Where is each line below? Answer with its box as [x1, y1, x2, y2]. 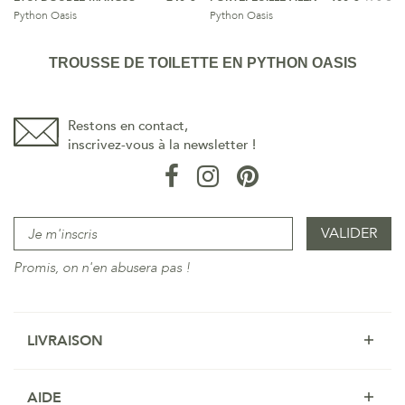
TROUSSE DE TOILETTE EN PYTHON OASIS [48, 55, 357, 71]
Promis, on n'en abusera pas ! [14, 259, 191, 277]
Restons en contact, [68, 117, 188, 135]
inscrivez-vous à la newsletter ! [68, 136, 256, 154]
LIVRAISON [27, 331, 103, 351]
